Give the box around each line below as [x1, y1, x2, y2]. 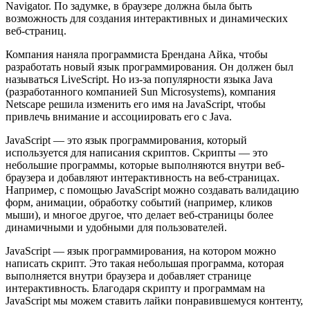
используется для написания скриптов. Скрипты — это [6, 146, 268, 158]
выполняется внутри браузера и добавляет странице [6, 269, 251, 282]
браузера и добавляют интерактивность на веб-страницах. [6, 171, 280, 183]
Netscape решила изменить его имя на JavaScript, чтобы [6, 98, 266, 110]
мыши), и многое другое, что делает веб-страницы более [6, 208, 273, 221]
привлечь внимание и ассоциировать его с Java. [6, 110, 232, 122]
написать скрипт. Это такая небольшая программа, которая [6, 257, 284, 269]
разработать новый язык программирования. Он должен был [6, 60, 293, 73]
